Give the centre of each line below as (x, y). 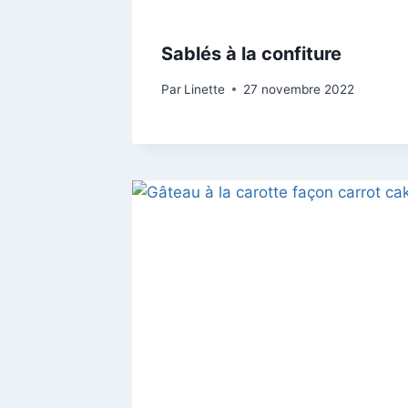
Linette (205, 89)
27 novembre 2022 (299, 89)
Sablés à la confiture (251, 54)
